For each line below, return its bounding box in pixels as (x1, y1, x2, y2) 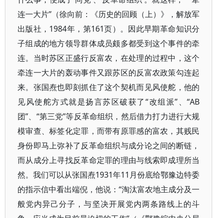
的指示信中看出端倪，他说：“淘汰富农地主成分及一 (18, 184, 200, 195)
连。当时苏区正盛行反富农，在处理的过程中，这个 (18, 53, 200, 63)
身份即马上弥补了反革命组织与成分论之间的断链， (18, 140, 200, 151)
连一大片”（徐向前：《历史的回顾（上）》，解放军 (18, 9, 200, 19)
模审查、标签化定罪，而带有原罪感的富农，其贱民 (18, 126, 200, 136)
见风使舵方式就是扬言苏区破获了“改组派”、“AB (18, 96, 200, 107)
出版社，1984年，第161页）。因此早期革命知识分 (18, 23, 200, 34)
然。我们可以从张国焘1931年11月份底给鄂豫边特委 (18, 169, 200, 180)
